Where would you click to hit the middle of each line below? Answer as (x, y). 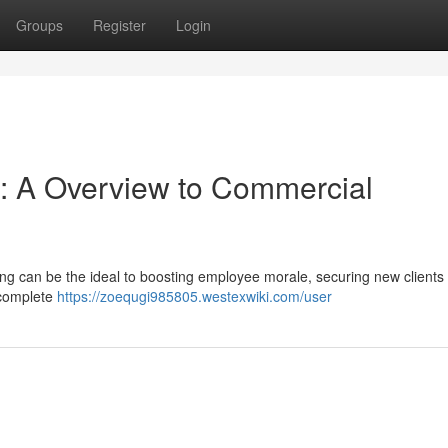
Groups (39, 25)
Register (119, 25)
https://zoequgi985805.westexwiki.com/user (194, 296)
